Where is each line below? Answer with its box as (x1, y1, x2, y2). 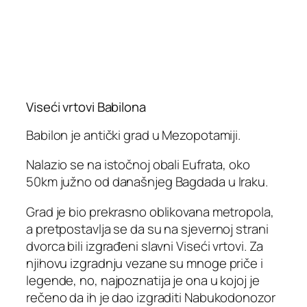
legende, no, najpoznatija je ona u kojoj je (26, 271, 260, 289)
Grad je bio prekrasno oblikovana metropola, (26, 202, 274, 221)
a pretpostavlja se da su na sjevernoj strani (26, 219, 269, 238)
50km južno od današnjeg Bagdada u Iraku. (26, 173, 268, 191)
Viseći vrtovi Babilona (26, 98, 146, 116)
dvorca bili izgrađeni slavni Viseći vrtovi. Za (26, 236, 264, 255)
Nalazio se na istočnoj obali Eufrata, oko (26, 156, 250, 174)
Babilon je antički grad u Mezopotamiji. (26, 125, 241, 144)
